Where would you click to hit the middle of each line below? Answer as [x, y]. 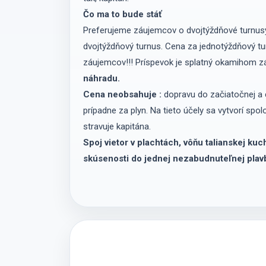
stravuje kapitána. [118, 126]
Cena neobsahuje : [122, 94]
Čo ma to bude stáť [123, 14]
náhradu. [101, 78]
